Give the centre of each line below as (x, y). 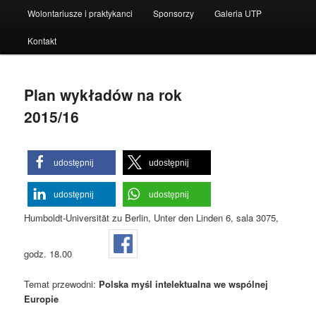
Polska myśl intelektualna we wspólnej (182, 284)
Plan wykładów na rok (103, 94)
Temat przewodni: (60, 284)
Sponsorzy (173, 13)
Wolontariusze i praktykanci (80, 13)
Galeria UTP (238, 13)
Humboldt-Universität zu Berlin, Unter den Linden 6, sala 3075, (152, 218)
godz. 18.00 (48, 254)
